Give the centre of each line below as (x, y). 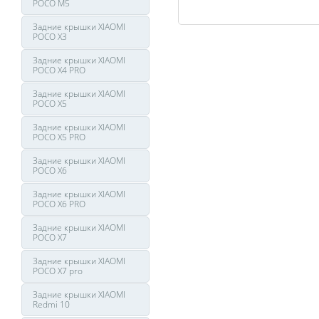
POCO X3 (50, 37)
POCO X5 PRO (59, 137)
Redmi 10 (51, 304)
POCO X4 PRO (59, 70)
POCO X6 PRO (59, 204)
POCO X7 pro (58, 271)
